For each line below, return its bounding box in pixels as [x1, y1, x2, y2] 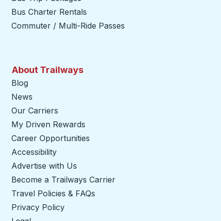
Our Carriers [11, 106, 58, 115]
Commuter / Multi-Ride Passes [11, 21, 125, 31]
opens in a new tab [115, 175, 187, 184]
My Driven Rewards [11, 119, 85, 129]
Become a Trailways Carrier [11, 175, 115, 184]
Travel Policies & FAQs [11, 188, 95, 198]
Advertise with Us [11, 161, 77, 171]
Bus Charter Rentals [11, 7, 87, 17]
